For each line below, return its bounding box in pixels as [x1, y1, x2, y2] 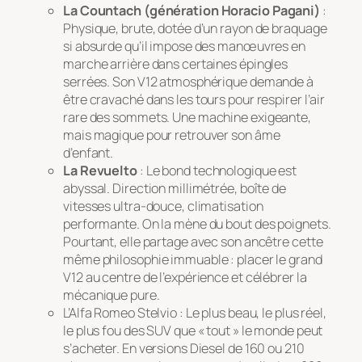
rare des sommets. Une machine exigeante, [63, 107, 311, 126]
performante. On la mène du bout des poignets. [63, 214, 331, 233]
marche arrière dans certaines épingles [63, 54, 288, 73]
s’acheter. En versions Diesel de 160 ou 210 [63, 339, 305, 357]
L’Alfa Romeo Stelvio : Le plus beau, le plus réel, [63, 303, 326, 322]
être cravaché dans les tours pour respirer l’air [63, 90, 326, 108]
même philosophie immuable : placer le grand [63, 250, 322, 268]
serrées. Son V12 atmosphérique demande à [63, 72, 314, 90]
